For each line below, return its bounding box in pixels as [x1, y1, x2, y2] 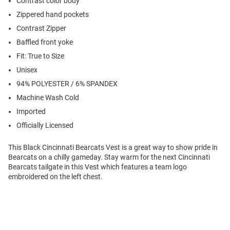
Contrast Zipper [16, 24, 66, 33]
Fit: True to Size [16, 52, 64, 61]
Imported [16, 107, 46, 116]
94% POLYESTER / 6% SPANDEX [16, 80, 118, 88]
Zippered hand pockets [16, 10, 89, 19]
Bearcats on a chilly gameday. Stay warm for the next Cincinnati [8, 153, 210, 162]
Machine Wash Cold [16, 93, 79, 102]
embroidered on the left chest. [8, 172, 103, 181]
